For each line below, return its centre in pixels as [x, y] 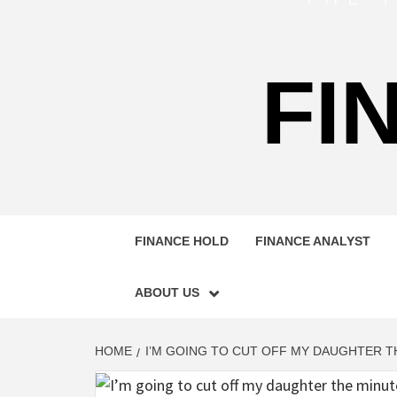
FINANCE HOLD [182, 241]
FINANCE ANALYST [313, 241]
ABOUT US [167, 292]
